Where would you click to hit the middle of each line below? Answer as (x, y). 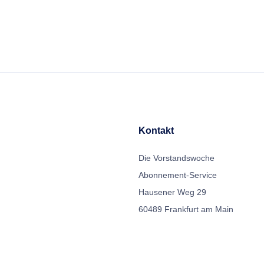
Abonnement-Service (178, 175)
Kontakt (156, 131)
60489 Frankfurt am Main (186, 209)
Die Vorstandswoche (176, 158)
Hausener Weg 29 (172, 192)
